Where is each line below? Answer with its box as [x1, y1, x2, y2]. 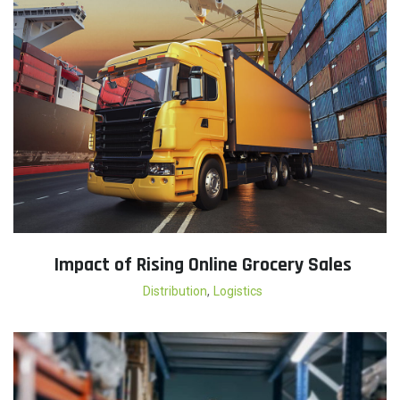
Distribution [142, 284, 207, 299]
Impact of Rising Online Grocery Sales [53, 253, 352, 279]
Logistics [212, 284, 262, 299]
